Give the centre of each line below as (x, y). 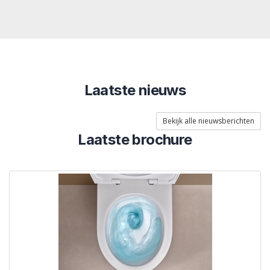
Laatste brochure (135, 140)
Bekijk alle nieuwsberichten (209, 121)
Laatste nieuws (135, 90)
